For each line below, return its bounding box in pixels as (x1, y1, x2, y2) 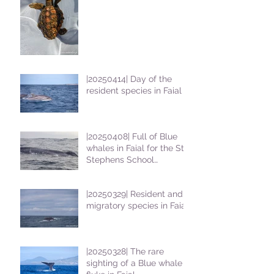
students (86, 166, 121, 177)
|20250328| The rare (86, 246, 164, 257)
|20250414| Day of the (86, 74, 172, 84)
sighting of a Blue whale (86, 258, 182, 268)
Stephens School (86, 155, 154, 165)
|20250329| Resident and (86, 189, 183, 199)
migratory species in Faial (86, 201, 188, 211)
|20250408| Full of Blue (86, 131, 177, 142)
